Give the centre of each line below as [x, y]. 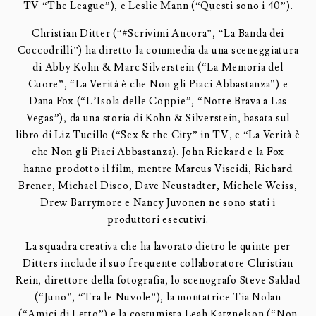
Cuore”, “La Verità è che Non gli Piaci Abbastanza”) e [158, 84]
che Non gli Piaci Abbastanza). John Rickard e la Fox [158, 152]
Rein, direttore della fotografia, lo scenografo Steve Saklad [158, 281]
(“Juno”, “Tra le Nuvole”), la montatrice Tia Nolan [158, 298]
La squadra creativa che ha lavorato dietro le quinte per [158, 247]
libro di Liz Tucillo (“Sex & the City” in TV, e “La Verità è [158, 135]
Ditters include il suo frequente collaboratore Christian [158, 264]
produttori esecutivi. [158, 219]
